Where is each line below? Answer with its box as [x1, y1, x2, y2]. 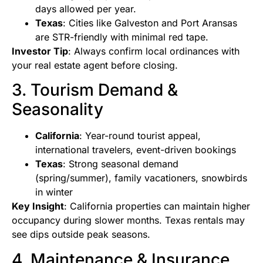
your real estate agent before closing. [12, 59, 178, 71]
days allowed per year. [35, 2, 136, 15]
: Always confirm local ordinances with [68, 45, 240, 57]
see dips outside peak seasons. [12, 228, 150, 241]
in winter [35, 186, 73, 198]
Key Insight [12, 200, 64, 213]
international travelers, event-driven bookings [35, 144, 236, 156]
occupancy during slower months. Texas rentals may [12, 214, 245, 227]
